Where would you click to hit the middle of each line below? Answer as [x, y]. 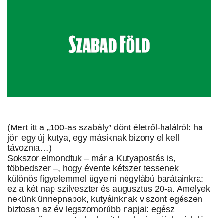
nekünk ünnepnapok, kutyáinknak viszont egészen [105, 199]
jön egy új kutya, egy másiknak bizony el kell [93, 138]
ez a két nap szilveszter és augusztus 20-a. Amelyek [109, 189]
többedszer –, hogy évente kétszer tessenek [93, 169]
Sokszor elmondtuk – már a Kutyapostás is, [91, 158]
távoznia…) [29, 148]
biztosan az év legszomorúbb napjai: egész [91, 209]
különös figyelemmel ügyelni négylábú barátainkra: [105, 179]
